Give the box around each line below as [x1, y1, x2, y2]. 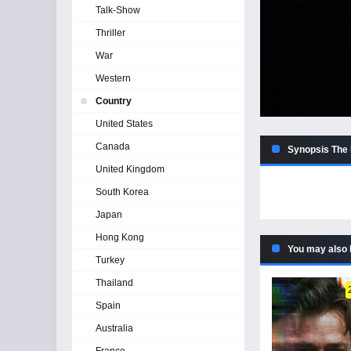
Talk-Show [96, 5, 140, 16]
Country [96, 96, 132, 107]
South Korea [96, 186, 149, 197]
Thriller [96, 27, 125, 38]
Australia [96, 323, 133, 334]
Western [96, 73, 131, 84]
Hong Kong [96, 232, 144, 243]
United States [96, 118, 153, 129]
